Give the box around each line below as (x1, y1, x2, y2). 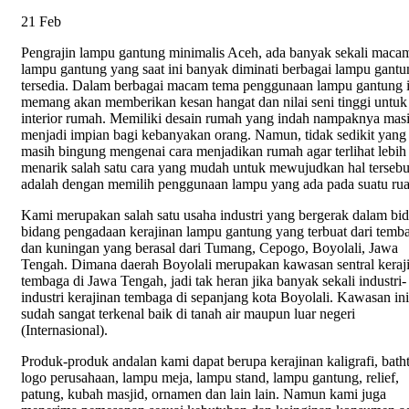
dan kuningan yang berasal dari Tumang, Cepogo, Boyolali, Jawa (21, 240, 398, 257)
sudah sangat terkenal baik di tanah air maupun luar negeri (21, 306, 355, 322)
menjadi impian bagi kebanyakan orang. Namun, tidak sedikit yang (21, 127, 406, 143)
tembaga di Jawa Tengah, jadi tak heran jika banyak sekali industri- (21, 273, 406, 289)
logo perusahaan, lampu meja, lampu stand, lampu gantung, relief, (21, 370, 399, 386)
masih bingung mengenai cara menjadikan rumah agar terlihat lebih (21, 143, 406, 160)
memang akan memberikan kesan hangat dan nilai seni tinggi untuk (21, 94, 407, 110)
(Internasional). (21, 322, 108, 339)
